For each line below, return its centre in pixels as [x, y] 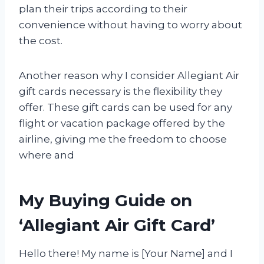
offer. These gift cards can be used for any [126, 107]
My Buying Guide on [105, 200]
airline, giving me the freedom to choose [123, 139]
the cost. [41, 40]
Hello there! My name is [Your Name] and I [126, 253]
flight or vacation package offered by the [122, 123]
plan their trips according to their [103, 9]
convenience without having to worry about [131, 24]
